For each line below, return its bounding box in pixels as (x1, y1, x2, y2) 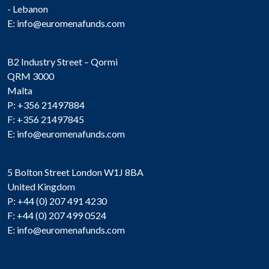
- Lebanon (7, 2, 48, 14)
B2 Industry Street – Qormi (7, 55, 118, 67)
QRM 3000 (7, 70, 54, 82)
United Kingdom (7, 180, 75, 192)
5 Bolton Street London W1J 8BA (7, 166, 144, 178)
